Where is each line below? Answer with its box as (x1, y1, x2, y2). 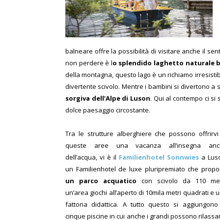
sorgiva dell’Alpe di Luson (65, 94, 151, 103)
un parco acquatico (65, 176, 137, 186)
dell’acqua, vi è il (65, 153, 119, 162)
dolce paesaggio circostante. (65, 106, 150, 115)
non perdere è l (65, 58, 112, 68)
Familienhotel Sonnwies (119, 153, 199, 162)
